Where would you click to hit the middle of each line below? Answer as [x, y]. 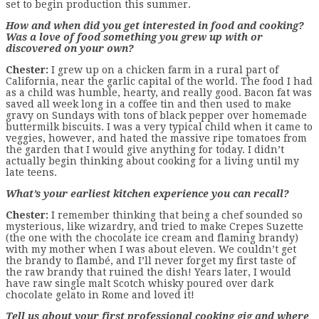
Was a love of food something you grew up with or [134, 37]
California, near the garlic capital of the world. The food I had [159, 81]
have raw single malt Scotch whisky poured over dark [140, 283]
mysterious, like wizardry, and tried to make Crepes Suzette [155, 226]
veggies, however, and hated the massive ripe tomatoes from [156, 138]
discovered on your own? [70, 48]
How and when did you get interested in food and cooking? [155, 25]
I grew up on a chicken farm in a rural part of [163, 69]
